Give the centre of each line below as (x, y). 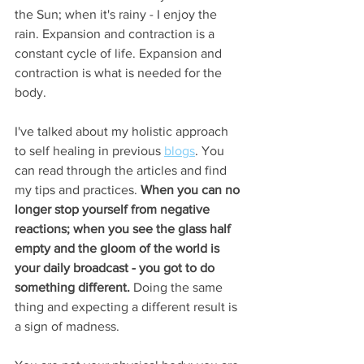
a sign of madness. (69, 326)
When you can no (192, 189)
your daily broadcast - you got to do (116, 267)
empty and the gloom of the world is (119, 248)
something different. (74, 287)
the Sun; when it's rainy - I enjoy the (117, 14)
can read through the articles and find (122, 170)
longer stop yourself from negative (114, 209)
